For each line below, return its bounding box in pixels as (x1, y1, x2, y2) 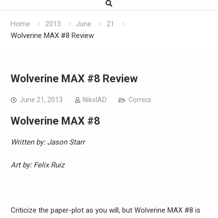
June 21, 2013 (19, 96, 63, 104)
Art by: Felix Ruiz (10, 160, 64, 169)
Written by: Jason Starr (10, 138, 85, 146)
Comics (128, 96, 151, 104)
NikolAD (82, 96, 107, 104)
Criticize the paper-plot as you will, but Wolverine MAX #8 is (10, 205, 200, 215)
